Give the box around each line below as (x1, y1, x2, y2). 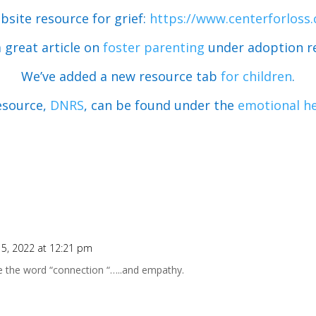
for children (221, 67, 292, 85)
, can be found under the (83, 96, 238, 114)
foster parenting (103, 38, 205, 56)
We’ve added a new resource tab (21, 67, 221, 85)
